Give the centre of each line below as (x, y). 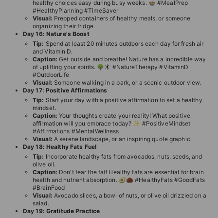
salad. (41, 203)
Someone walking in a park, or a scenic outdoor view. (127, 82)
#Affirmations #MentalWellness (76, 131)
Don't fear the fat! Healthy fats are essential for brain (130, 172)
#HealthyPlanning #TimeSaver (76, 10)
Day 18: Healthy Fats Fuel (60, 147)
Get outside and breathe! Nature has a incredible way (132, 59)
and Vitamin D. (53, 51)
